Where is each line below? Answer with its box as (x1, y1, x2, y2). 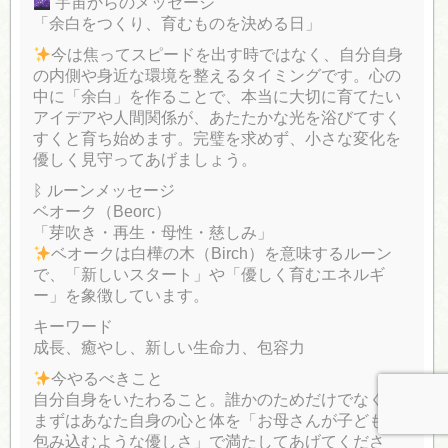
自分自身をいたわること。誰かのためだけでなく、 (33, 391, 402, 409)
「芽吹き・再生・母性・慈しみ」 (33, 224, 274, 242)
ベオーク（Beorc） (33, 203, 172, 221)
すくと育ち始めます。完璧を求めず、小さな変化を (33, 130, 402, 148)
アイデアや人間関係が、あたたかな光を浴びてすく (33, 109, 402, 127)
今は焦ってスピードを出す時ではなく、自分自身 (51, 46, 404, 64)
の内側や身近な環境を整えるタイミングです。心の (33, 67, 402, 85)
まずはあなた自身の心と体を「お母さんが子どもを (33, 412, 402, 430)
